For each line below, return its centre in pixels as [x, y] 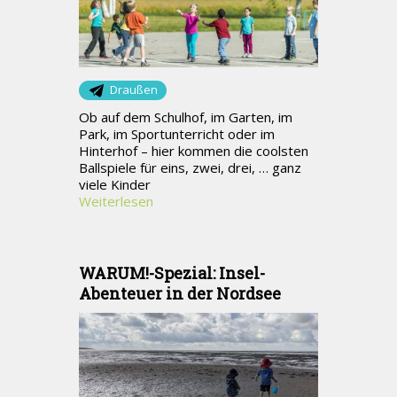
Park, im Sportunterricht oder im [177, 133]
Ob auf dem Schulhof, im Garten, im [186, 117]
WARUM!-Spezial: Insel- [172, 272]
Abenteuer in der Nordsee [180, 293]
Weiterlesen [116, 201]
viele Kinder [115, 184]
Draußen [134, 89]
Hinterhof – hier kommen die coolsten [194, 150]
